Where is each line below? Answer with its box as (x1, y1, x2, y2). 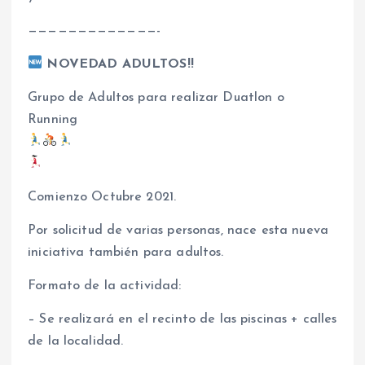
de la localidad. (28, 335, 124, 349)
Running (28, 112, 78, 126)
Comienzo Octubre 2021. (28, 190, 177, 204)
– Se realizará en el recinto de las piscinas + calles (28, 313, 337, 327)
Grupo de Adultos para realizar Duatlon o (28, 90, 284, 104)
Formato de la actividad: (28, 279, 182, 292)
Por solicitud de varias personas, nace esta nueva (28, 223, 328, 237)
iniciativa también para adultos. (28, 245, 224, 259)
